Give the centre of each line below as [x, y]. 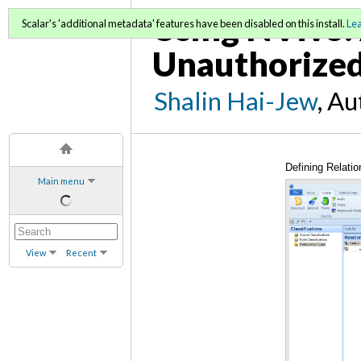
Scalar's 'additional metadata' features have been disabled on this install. [184, 23]
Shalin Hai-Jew [236, 100]
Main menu [61, 180]
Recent [81, 252]
